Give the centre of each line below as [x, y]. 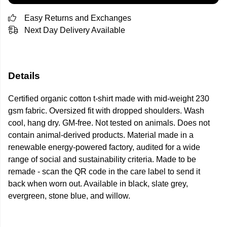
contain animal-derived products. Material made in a [101, 135]
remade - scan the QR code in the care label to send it [104, 172]
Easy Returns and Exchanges [78, 18]
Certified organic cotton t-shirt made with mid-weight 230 [109, 99]
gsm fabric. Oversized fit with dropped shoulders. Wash [106, 111]
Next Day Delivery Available [75, 30]
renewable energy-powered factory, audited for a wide [104, 147]
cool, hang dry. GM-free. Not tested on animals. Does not [109, 123]
